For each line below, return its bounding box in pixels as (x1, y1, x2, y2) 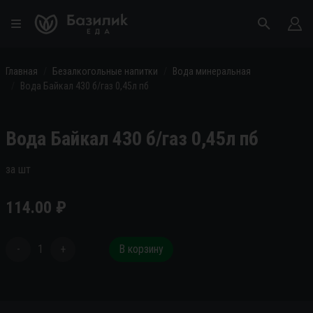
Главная (6, 66, 38, 77)
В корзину (119, 242, 163, 256)
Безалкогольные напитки (52, 66, 158, 77)
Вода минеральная (173, 66, 251, 77)
